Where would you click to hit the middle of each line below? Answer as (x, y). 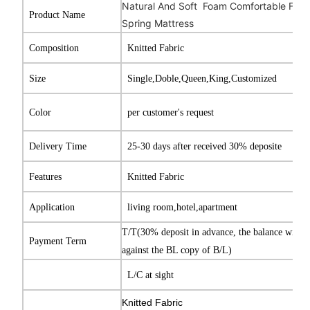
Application (54, 208)
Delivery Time (58, 147)
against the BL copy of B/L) (177, 250)
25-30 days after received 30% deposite (205, 147)
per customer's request (171, 113)
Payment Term (58, 241)
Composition (54, 48)
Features (46, 177)
